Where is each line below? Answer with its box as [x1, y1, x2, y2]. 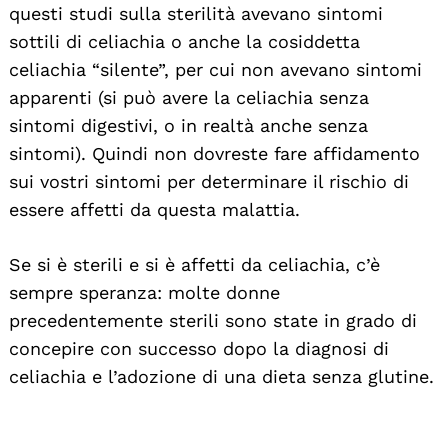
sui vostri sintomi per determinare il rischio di [9, 170, 409, 192]
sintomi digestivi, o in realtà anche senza [9, 114, 368, 136]
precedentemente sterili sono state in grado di [9, 309, 417, 331]
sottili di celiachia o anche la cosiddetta [9, 30, 360, 52]
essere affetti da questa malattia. [9, 198, 300, 220]
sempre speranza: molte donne [9, 281, 280, 303]
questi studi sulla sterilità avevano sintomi [9, 2, 383, 24]
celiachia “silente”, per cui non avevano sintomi [9, 58, 422, 80]
